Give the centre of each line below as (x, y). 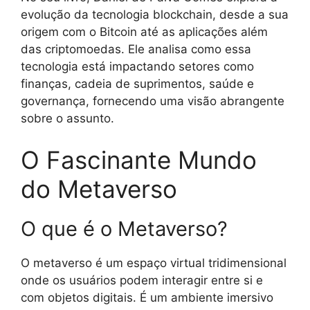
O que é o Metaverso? (124, 228)
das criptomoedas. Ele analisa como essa (136, 49)
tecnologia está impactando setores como (137, 67)
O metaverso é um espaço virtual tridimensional (154, 263)
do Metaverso (99, 189)
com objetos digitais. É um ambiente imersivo (147, 297)
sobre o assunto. (67, 119)
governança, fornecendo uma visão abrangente (153, 101)
